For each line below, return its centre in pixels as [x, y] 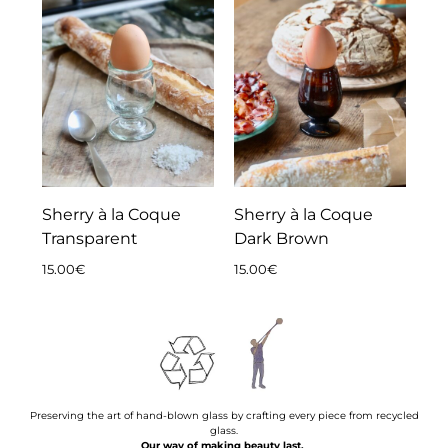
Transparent [90, 238]
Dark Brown [281, 238]
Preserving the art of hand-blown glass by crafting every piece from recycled [224, 416]
